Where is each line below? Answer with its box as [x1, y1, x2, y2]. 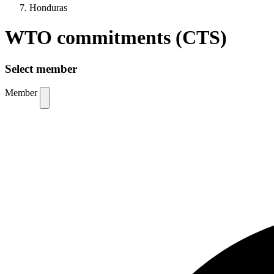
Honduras [29, 2, 67, 13]
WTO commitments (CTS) [5, 26, 227, 49]
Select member [5, 62, 77, 75]
